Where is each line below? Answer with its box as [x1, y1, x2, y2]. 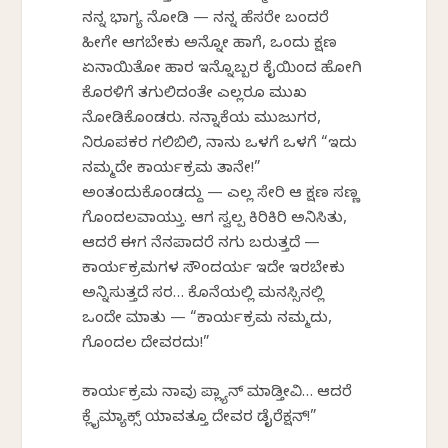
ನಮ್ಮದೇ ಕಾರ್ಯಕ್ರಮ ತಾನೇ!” [82, 159, 262, 180]
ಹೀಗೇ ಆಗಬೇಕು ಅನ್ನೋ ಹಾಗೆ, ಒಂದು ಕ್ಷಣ [82, 34, 338, 55]
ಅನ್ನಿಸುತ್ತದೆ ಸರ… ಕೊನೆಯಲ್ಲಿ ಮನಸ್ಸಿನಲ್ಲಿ [82, 284, 325, 305]
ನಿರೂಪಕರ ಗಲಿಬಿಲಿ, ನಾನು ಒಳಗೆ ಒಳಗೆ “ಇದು [82, 134, 358, 155]
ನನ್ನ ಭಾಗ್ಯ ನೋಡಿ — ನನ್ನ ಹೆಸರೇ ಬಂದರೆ [82, 9, 330, 30]
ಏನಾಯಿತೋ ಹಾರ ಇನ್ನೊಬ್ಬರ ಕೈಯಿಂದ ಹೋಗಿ [82, 59, 363, 80]
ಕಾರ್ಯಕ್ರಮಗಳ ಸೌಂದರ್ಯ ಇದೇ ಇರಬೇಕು [82, 259, 346, 280]
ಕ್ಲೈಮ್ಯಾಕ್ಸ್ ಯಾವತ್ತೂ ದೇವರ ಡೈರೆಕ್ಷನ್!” [82, 408, 318, 429]
